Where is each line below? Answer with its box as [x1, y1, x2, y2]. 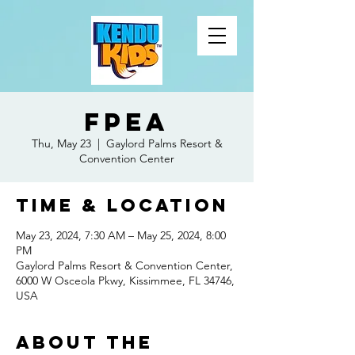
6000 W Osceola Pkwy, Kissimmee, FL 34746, [16, 273, 235, 288]
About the [16, 331, 153, 353]
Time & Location [16, 194, 229, 216]
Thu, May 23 [31, 136, 91, 151]
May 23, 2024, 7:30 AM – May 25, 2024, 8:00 [16, 228, 226, 242]
